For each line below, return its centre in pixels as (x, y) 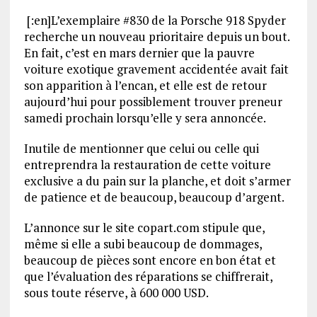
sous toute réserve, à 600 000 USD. (116, 293)
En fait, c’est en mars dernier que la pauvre (139, 53)
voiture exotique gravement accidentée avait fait (156, 69)
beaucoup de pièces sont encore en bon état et (150, 260)
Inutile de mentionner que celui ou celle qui (141, 149)
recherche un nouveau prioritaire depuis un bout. (156, 37)
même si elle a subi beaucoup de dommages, (143, 244)
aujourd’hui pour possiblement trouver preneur (153, 102)
